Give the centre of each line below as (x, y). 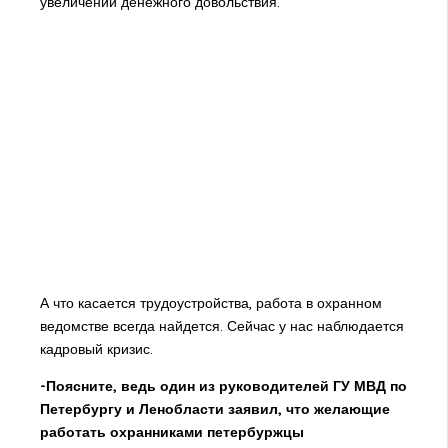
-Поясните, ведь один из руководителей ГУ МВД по (223, 386)
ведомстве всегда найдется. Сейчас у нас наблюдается (221, 326)
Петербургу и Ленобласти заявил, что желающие (214, 409)
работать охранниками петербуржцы (171, 432)
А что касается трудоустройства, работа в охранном (210, 303)
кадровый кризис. (96, 349)
